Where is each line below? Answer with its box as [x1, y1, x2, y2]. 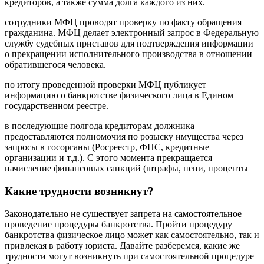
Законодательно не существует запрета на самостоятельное [5, 209, 242, 219]
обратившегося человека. [5, 59, 106, 70]
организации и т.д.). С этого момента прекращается [5, 152, 212, 163]
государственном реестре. [5, 100, 108, 111]
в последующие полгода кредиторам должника [5, 120, 194, 131]
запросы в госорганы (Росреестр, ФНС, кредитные [5, 141, 209, 152]
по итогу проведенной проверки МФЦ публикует [5, 79, 206, 90]
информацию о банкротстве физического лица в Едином [5, 90, 233, 100]
